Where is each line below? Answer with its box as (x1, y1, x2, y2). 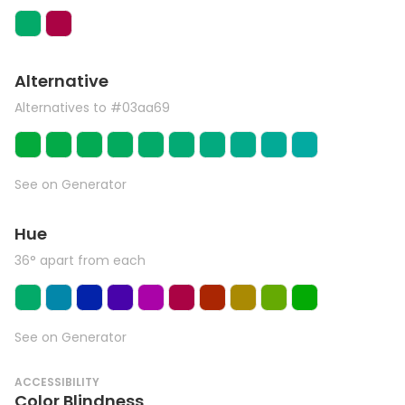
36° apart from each (14, 251, 146, 269)
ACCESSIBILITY (14, 374, 99, 390)
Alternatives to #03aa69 (14, 99, 170, 117)
